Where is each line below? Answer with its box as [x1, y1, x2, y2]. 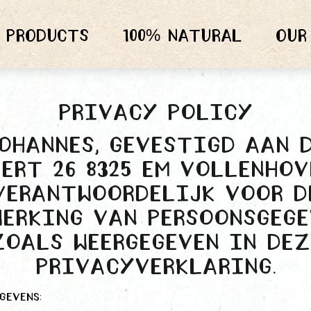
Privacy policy [58, 103, 253, 124]
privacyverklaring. [35, 257, 276, 278]
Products [6, 28, 89, 44]
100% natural [122, 28, 242, 44]
